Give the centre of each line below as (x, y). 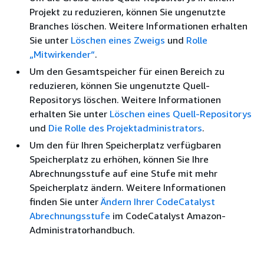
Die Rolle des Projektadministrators (125, 128)
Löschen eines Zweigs (118, 40)
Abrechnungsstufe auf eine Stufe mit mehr (123, 173)
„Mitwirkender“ (62, 54)
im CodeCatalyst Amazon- (168, 215)
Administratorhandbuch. (82, 230)
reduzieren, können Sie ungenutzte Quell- (120, 85)
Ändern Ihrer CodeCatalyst (158, 201)
